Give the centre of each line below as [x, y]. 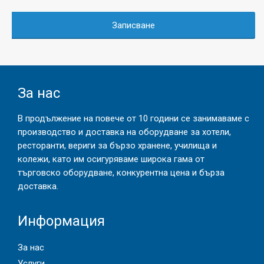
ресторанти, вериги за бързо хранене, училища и [117, 145]
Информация [61, 221]
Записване [133, 25]
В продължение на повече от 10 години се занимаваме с [133, 118]
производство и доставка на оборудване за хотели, [124, 132]
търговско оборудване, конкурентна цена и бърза [121, 172]
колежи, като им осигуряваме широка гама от [111, 159]
